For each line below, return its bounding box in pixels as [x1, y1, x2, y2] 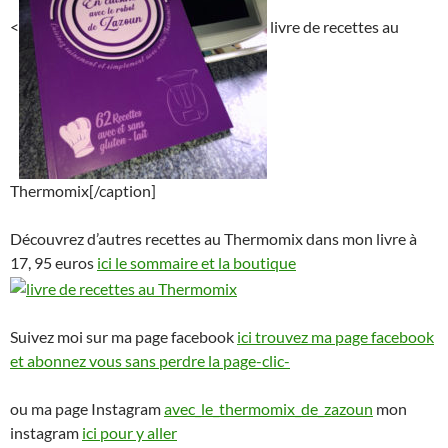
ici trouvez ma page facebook [237, 326, 434, 346]
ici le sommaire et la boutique [97, 252, 296, 272]
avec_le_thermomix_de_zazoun [164, 398, 373, 418]
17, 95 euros [10, 252, 97, 272]
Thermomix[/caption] [10, 180, 156, 200]
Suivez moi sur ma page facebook [10, 326, 237, 346]
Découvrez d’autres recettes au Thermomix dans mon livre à [10, 228, 417, 248]
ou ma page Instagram [10, 398, 164, 418]
